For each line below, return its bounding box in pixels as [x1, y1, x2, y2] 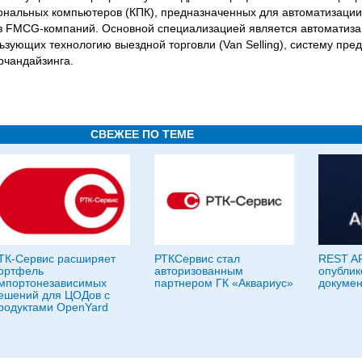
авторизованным [154, 264, 243, 277]
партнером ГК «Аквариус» [154, 276, 293, 289]
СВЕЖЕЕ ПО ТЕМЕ [90, 128, 194, 141]
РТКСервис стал [154, 252, 240, 265]
